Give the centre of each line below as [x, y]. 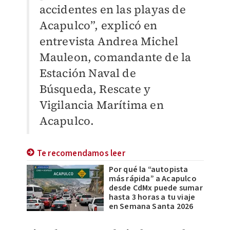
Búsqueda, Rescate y [95, 89]
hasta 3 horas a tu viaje [152, 197]
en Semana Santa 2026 [151, 207]
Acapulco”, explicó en [98, 25]
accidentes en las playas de [112, 9]
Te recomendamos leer [81, 154]
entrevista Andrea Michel [109, 41]
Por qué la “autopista [148, 170]
